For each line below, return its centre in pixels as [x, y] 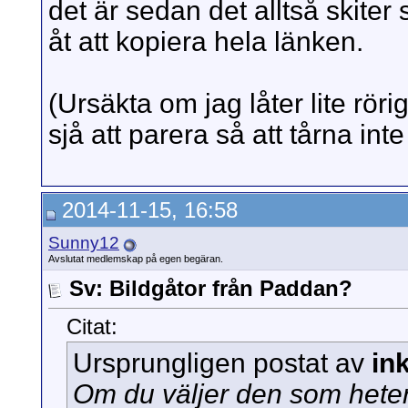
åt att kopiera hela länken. [206, 42]
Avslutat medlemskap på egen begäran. [136, 259]
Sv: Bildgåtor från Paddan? [211, 288]
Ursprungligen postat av [222, 363]
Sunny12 [84, 243]
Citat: [92, 327]
